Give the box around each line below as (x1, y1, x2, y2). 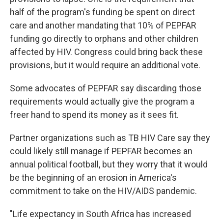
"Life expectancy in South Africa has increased (10, 208, 191, 219)
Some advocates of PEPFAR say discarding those (10, 82, 201, 93)
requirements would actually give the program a (10, 96, 194, 107)
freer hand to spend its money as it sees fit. (10, 109, 179, 120)
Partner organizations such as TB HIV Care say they (10, 132, 210, 143)
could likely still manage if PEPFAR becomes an (10, 145, 192, 156)
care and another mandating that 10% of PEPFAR (10, 20, 196, 30)
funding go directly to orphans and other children (10, 33, 198, 44)
